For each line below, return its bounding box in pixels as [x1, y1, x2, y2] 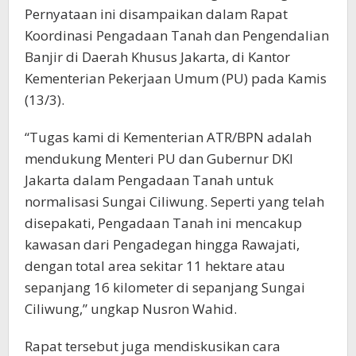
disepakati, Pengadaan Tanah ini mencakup [25, 214, 302, 233]
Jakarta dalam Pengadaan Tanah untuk [25, 171, 273, 190]
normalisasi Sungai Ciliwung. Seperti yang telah [25, 192, 324, 211]
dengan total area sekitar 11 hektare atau [25, 257, 285, 276]
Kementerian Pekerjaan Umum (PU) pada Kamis [25, 69, 327, 88]
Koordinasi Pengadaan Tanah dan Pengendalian [25, 26, 329, 45]
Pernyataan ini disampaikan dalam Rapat [25, 5, 288, 24]
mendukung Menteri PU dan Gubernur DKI [25, 149, 293, 168]
